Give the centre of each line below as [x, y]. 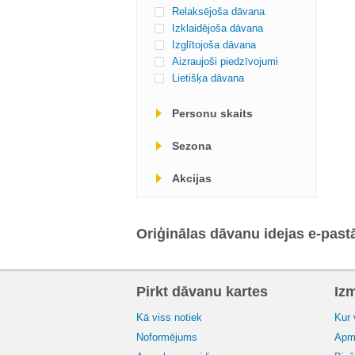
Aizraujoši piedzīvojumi [225, 61]
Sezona [192, 146]
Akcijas [192, 178]
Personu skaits [212, 113]
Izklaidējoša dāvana [218, 28]
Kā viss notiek [169, 317]
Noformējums [167, 337]
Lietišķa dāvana [208, 78]
